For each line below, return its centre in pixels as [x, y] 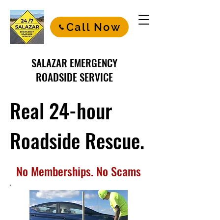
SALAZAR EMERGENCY [74, 63]
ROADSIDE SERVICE [74, 77]
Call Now [94, 27]
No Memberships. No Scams [79, 171]
